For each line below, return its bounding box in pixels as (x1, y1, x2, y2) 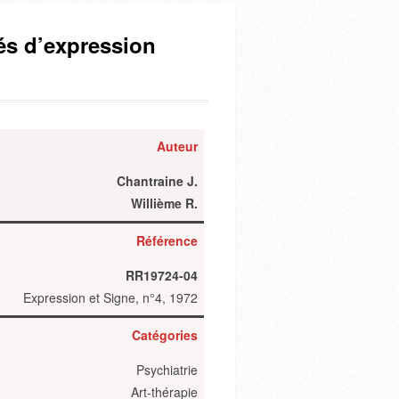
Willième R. (131, 194, 198, 212)
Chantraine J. (117, 172, 198, 190)
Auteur (157, 137, 198, 155)
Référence (136, 232, 198, 249)
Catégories (132, 326, 198, 344)
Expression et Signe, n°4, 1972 (23, 289, 198, 306)
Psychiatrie (136, 361, 198, 379)
